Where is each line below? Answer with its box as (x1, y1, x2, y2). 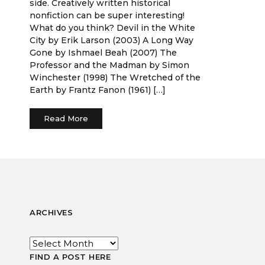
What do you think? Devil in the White (30, 22, 195, 33)
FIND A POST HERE (30, 252, 111, 261)
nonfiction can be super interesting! (30, 10, 185, 21)
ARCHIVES (30, 208, 73, 217)
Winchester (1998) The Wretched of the (30, 72, 201, 83)
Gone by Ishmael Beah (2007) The (30, 47, 177, 58)
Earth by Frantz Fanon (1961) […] (30, 85, 166, 95)
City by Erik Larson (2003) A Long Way (30, 35, 193, 46)
